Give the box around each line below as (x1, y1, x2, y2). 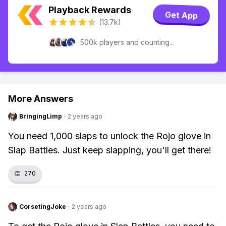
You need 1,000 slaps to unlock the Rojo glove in (8, 131, 211, 141)
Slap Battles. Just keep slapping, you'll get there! (8, 145, 211, 155)
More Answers (8, 93, 73, 104)
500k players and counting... (80, 38, 174, 46)
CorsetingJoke (19, 203, 66, 210)
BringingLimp (19, 112, 62, 120)
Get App (164, 10, 198, 21)
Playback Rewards (48, 5, 131, 15)
